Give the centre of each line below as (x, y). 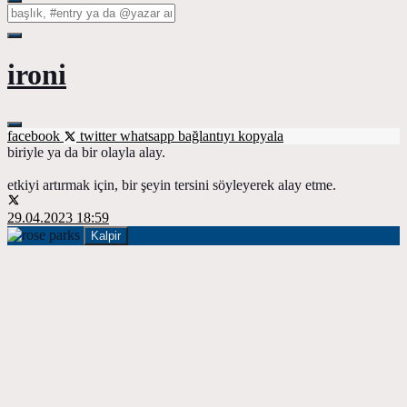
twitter (98, 135)
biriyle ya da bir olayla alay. (86, 152)
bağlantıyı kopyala (231, 135)
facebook (35, 135)
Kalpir (106, 235)
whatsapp (149, 135)
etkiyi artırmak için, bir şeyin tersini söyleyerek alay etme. (172, 184)
